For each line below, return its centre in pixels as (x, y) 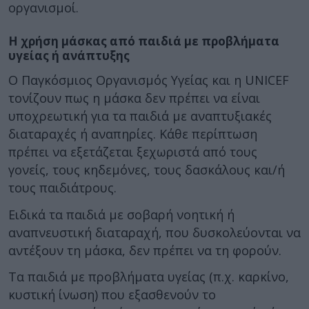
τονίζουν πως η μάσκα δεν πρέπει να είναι (134, 98)
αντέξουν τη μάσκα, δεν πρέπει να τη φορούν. (145, 250)
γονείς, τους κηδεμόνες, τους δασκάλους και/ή (147, 170)
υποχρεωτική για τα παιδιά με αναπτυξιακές (140, 116)
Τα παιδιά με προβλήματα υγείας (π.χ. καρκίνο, (149, 277)
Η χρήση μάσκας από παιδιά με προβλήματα (144, 41)
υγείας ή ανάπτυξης (69, 55)
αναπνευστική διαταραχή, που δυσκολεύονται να (154, 232)
